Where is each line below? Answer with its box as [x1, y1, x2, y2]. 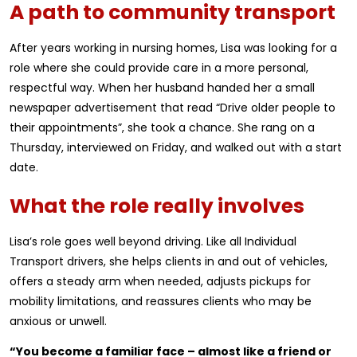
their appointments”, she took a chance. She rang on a [10, 120, 315, 135]
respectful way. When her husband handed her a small [10, 80, 315, 96]
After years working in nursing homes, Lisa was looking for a [10, 40, 337, 56]
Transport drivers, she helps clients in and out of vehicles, [10, 253, 328, 269]
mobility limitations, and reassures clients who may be [10, 293, 312, 309]
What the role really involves [10, 192, 304, 220]
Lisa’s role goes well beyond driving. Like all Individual [10, 233, 296, 249]
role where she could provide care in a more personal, [10, 60, 308, 76]
